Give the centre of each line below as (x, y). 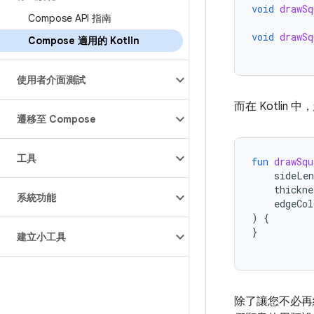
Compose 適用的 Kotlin (84, 41)
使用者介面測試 (51, 80)
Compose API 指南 (70, 18)
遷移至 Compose (56, 119)
